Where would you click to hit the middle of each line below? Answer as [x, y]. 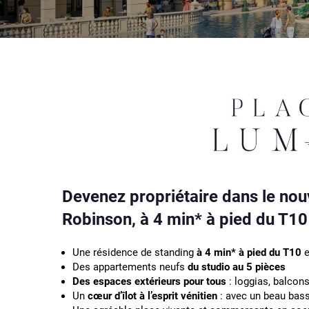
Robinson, [101, 220]
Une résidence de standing [134, 253]
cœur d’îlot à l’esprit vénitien [152, 296]
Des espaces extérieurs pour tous [149, 282]
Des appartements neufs [130, 267]
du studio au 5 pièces [237, 267]
